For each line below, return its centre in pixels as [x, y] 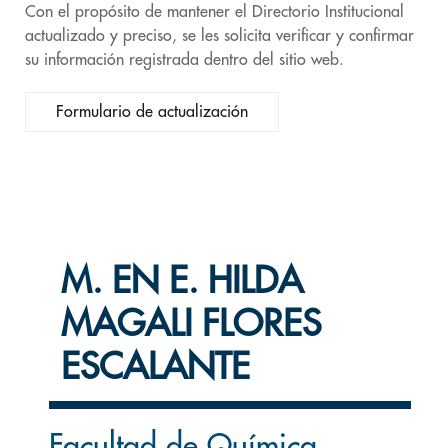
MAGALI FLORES [191, 324]
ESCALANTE [155, 367]
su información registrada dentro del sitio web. [184, 60]
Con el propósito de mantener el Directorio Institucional [214, 12]
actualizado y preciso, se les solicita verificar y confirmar [219, 36]
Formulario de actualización [152, 112]
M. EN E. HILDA [182, 281]
